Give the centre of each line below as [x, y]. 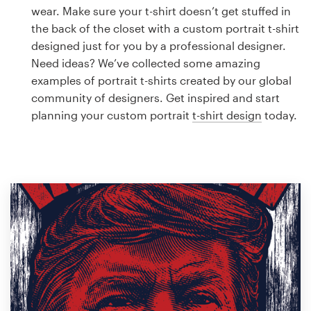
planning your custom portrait [112, 115]
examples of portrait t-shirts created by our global [161, 80]
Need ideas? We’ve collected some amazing [146, 63]
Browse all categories [67, 142]
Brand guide [43, 106]
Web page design [56, 71]
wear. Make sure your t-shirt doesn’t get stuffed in [161, 11]
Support [33, 207]
